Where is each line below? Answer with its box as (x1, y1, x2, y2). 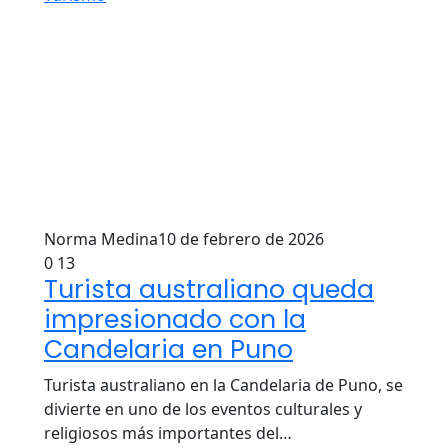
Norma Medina (44, 228, 158, 250)
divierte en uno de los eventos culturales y (44, 398, 362, 420)
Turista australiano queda (44, 272, 374, 307)
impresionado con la (44, 302, 306, 337)
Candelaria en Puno (44, 332, 293, 367)
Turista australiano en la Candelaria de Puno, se (44, 374, 403, 396)
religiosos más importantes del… (44, 422, 292, 444)
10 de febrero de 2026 (158, 228, 324, 250)
